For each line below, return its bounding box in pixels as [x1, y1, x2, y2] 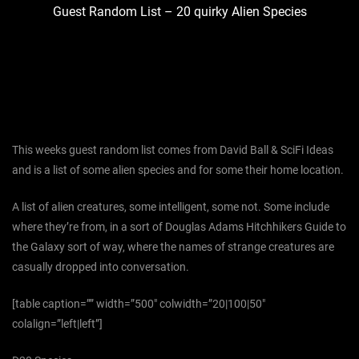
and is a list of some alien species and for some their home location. [12, 163, 344, 177]
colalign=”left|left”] [12, 317, 103, 331]
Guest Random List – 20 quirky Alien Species [52, 4, 307, 20]
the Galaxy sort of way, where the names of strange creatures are [12, 240, 334, 254]
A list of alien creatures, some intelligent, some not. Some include [12, 200, 329, 214]
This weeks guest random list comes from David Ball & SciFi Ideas [12, 143, 333, 157]
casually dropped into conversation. [12, 260, 189, 274]
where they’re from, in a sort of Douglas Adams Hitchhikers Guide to [12, 220, 346, 234]
